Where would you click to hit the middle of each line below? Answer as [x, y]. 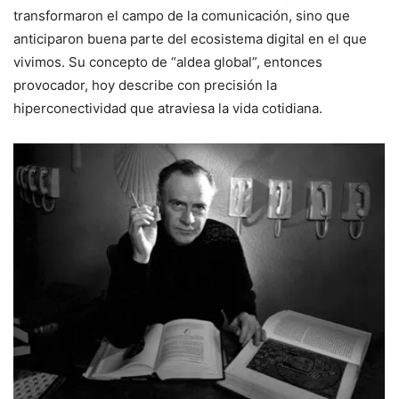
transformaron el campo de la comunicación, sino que [182, 16]
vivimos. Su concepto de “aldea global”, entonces [168, 62]
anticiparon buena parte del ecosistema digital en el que [190, 39]
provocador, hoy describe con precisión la [145, 85]
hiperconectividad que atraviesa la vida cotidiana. [168, 109]
